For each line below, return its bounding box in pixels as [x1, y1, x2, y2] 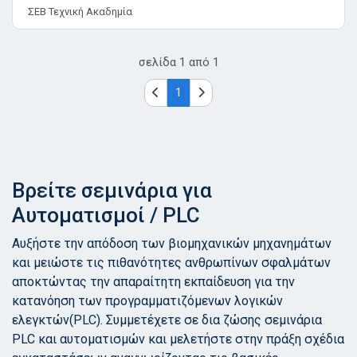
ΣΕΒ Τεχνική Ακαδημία [28, 5, 132, 18]
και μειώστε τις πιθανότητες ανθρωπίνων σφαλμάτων [12, 254, 331, 270]
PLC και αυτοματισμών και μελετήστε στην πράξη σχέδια [12, 331, 344, 347]
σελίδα [138, 54, 176, 69]
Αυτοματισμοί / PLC [12, 202, 200, 227]
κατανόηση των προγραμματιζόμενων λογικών [12, 292, 283, 308]
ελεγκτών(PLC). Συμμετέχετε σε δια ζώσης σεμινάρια [12, 312, 322, 328]
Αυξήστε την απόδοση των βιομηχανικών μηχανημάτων [12, 235, 331, 251]
